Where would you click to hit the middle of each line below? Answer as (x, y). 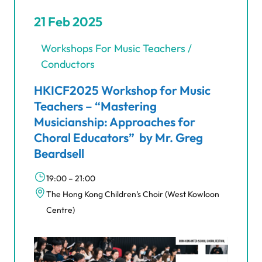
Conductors (68, 64)
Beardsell (59, 153)
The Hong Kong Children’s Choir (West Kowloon (133, 194)
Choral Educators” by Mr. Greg (118, 137)
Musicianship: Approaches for (115, 121)
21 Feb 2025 (68, 21)
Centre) (61, 210)
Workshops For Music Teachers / (116, 48)
